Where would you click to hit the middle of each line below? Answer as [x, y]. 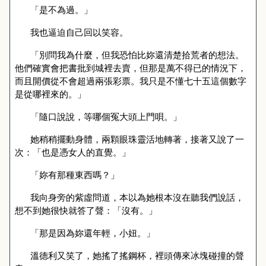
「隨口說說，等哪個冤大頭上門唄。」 [106, 116]
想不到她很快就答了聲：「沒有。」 [86, 210]
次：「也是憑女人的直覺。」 [73, 152]
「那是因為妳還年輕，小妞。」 [92, 233]
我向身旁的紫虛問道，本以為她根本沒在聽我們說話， [137, 197]
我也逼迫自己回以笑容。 [79, 32]
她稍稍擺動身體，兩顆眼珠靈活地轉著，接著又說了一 [137, 139]
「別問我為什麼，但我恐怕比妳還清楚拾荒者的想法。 [137, 55]
